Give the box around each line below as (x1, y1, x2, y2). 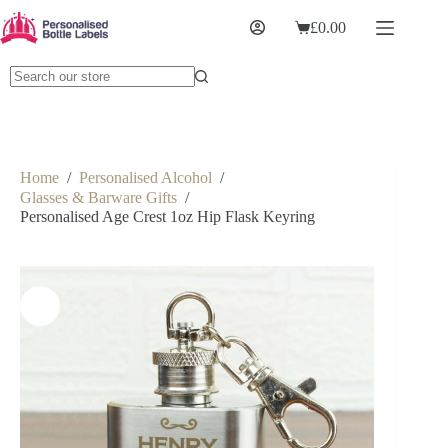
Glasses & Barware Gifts (20, 188, 177, 206)
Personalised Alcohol (79, 169, 212, 187)
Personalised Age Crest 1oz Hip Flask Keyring (20, 207, 315, 225)
